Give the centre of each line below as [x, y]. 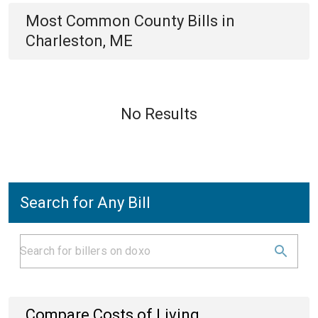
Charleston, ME [79, 41]
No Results [159, 114]
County [159, 21]
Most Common [80, 21]
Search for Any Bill [85, 203]
